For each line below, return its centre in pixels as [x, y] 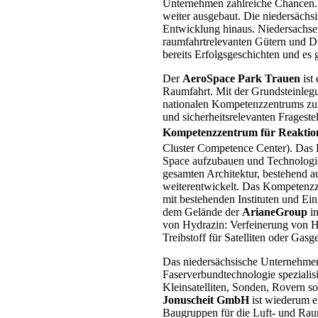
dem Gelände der [202, 212]
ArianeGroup [274, 212]
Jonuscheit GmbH [207, 300]
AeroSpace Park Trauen [241, 78]
